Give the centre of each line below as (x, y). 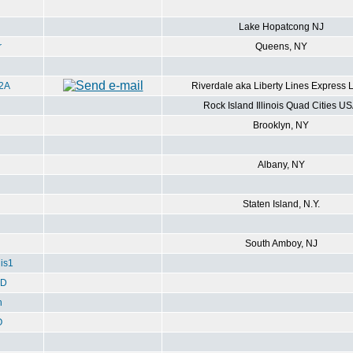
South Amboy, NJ (281, 243)
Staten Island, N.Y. (281, 204)
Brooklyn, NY (281, 125)
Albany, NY (281, 165)
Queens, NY (281, 46)
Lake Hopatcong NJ (281, 27)
